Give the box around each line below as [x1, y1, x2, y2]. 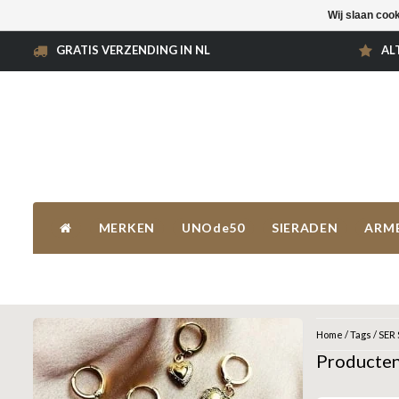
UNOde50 [181, 220, 245, 236]
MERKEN [98, 220, 155, 236]
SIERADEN [271, 220, 338, 236]
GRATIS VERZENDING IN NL [56, 43, 210, 57]
